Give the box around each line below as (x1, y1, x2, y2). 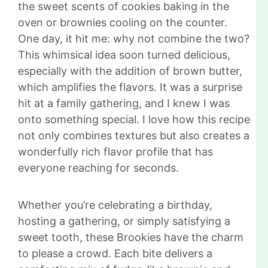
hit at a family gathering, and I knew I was (18, 97, 230, 110)
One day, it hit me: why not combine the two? (18, 32, 249, 45)
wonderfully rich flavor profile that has (18, 145, 213, 159)
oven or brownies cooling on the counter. (18, 16, 227, 29)
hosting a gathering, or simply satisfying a (18, 215, 230, 228)
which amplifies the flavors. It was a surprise (18, 81, 242, 94)
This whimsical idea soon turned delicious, (18, 48, 230, 62)
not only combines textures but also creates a (18, 129, 249, 142)
